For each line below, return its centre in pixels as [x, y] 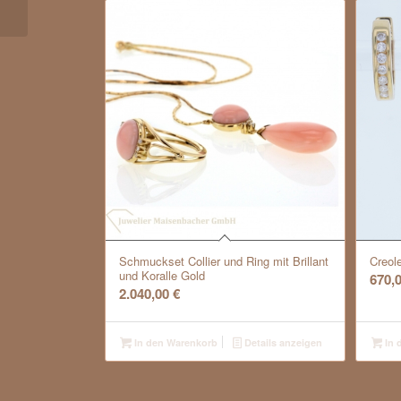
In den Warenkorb [175, 342]
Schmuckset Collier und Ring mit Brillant [224, 260]
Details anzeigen [282, 342]
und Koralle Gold [162, 275]
